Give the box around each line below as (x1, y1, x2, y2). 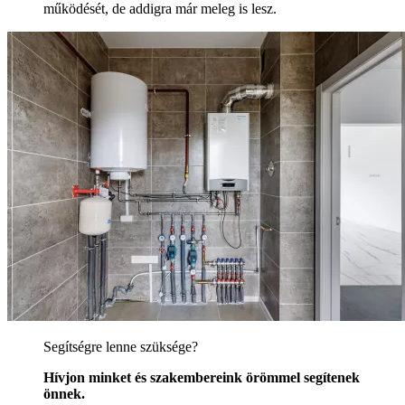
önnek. (43, 385, 85, 401)
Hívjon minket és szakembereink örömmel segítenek (43, 369, 360, 385)
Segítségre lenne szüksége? (43, 338, 198, 354)
